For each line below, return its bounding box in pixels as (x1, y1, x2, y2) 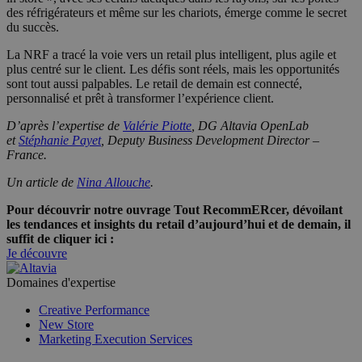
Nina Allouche (77, 175, 150, 190)
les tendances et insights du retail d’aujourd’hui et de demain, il (6, 217, 351, 232)
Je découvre (6, 246, 67, 261)
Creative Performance (39, 303, 149, 318)
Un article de (6, 175, 77, 190)
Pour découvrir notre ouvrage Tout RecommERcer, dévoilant (6, 203, 343, 217)
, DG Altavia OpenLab (192, 119, 309, 133)
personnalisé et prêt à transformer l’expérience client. (6, 91, 274, 106)
